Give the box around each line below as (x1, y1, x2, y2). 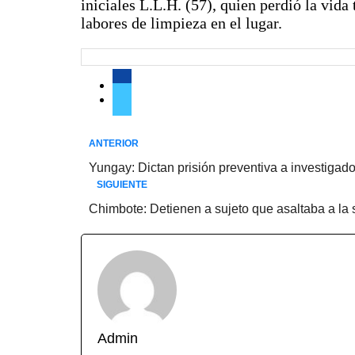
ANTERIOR (89, 138, 139, 150)
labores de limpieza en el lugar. (81, 14, 282, 32)
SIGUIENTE (97, 179, 147, 191)
